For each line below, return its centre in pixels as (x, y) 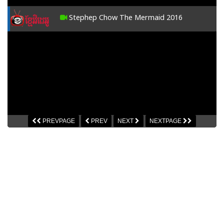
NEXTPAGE (166, 121)
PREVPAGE (58, 121)
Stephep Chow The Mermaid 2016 (125, 17)
